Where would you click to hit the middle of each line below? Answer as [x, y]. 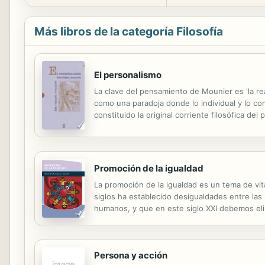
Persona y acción [131, 255]
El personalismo [128, 75]
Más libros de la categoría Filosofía [129, 31]
